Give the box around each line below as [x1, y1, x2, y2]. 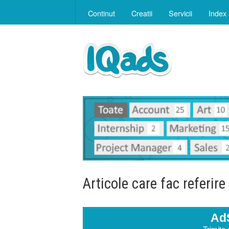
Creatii [131, 8, 152, 18]
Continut [88, 8, 115, 18]
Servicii [169, 8, 192, 18]
